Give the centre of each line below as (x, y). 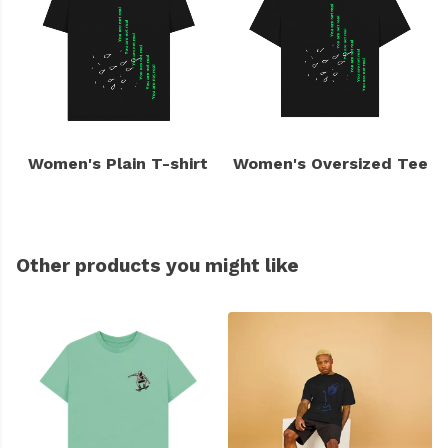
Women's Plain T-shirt (118, 164)
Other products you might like (157, 266)
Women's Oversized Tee (330, 164)
